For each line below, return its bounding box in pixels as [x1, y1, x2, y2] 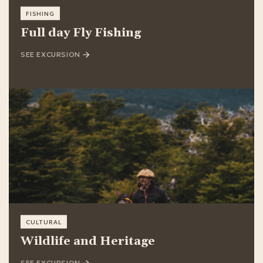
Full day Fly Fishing [21, 25, 141, 41]
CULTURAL [26, 218, 62, 227]
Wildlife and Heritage [21, 234, 155, 249]
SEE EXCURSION [21, 50, 80, 59]
